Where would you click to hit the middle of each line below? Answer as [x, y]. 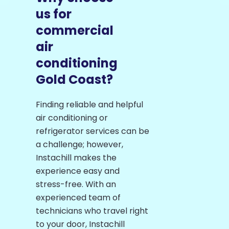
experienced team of [78, 198]
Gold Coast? [74, 80]
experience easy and [78, 171]
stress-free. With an [76, 185]
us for [54, 14]
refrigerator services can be [93, 131]
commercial [75, 31]
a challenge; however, [79, 145]
